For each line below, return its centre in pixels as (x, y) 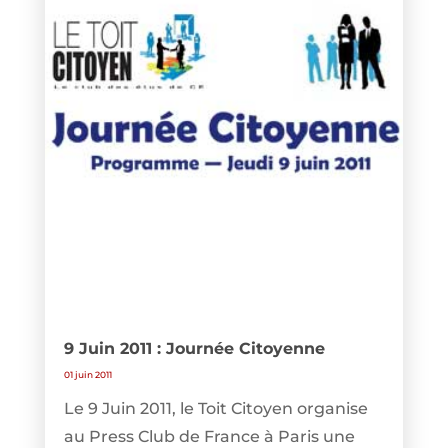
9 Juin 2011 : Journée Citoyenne (194, 348)
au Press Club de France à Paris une (209, 436)
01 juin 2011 (87, 374)
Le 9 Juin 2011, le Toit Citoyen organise (215, 408)
